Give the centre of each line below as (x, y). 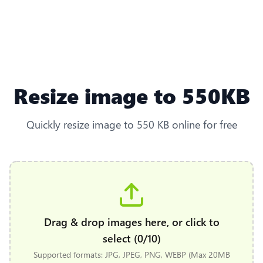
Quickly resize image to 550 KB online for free (131, 124)
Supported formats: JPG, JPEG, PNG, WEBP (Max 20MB (131, 254)
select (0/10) (131, 238)
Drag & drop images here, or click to (131, 221)
